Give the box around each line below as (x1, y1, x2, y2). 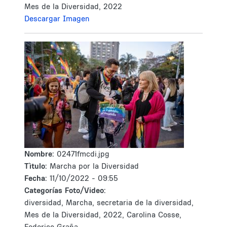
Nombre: (24, 149, 57, 159)
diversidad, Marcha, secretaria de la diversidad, (24, 198, 194, 207)
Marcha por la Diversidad (50, 161, 139, 171)
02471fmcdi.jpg (57, 149, 109, 159)
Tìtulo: (24, 161, 47, 171)
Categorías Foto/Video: (24, 185, 106, 195)
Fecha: (24, 173, 50, 183)
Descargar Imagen (24, 14, 90, 23)
